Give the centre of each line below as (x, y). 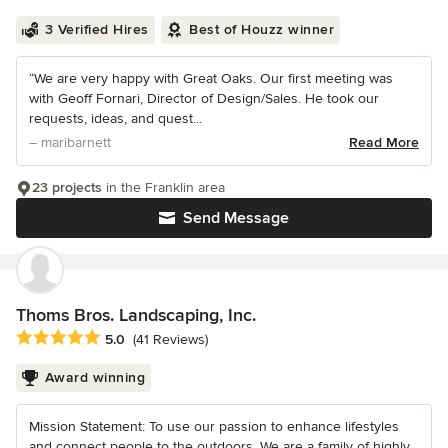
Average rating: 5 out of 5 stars (122, 337)
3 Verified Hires (96, 29)
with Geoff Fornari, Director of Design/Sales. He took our (204, 98)
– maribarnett (70, 142)
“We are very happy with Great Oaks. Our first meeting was (211, 78)
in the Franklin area (163, 187)
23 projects (67, 187)
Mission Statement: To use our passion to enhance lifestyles (214, 426)
